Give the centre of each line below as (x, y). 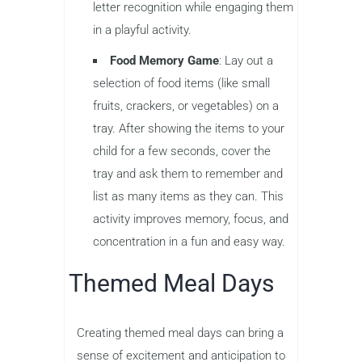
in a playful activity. (142, 29)
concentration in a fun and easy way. (189, 241)
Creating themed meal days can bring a (180, 333)
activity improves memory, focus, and (191, 219)
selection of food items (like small (181, 83)
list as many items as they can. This (188, 196)
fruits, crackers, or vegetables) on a (186, 105)
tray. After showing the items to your (189, 128)
